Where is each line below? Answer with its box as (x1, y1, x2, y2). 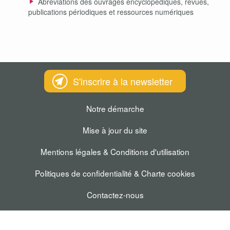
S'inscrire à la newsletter (73, 74, 172, 88)
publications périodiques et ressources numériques (28, 7, 194, 17)
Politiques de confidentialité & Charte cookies (35, 167, 195, 179)
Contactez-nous (86, 189, 144, 200)
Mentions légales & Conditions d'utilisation (41, 146, 189, 157)
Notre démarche (86, 103, 144, 114)
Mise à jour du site (83, 124, 147, 136)
